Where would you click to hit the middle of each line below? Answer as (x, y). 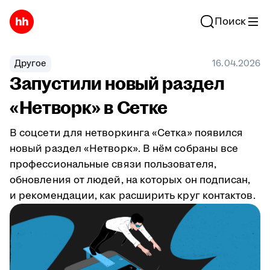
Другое (31, 64)
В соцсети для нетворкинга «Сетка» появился (127, 133)
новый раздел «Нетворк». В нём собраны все (124, 149)
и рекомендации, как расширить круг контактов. (133, 196)
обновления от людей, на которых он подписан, (130, 180)
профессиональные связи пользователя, (113, 165)
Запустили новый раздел (117, 84)
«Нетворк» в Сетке (89, 108)
